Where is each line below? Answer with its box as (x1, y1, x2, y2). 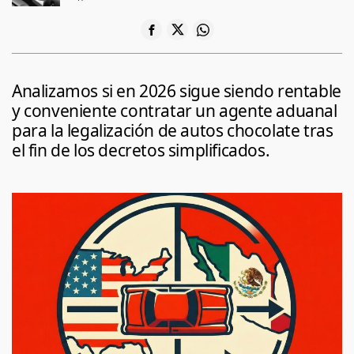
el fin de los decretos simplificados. (12, 143, 270, 160)
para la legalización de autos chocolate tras (12, 123, 333, 140)
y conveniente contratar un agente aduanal (12, 104, 337, 120)
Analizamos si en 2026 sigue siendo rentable (12, 84, 341, 100)
